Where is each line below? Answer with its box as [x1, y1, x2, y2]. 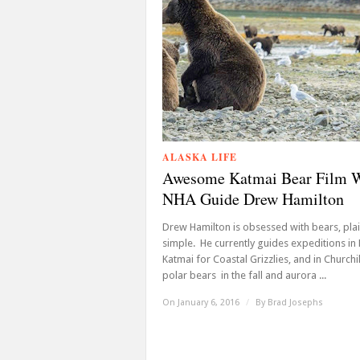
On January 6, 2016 [162, 297, 242, 308]
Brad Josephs [268, 297, 323, 308]
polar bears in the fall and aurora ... [162, 269, 326, 281]
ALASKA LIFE [162, 150, 237, 164]
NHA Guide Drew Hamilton [162, 188, 344, 210]
